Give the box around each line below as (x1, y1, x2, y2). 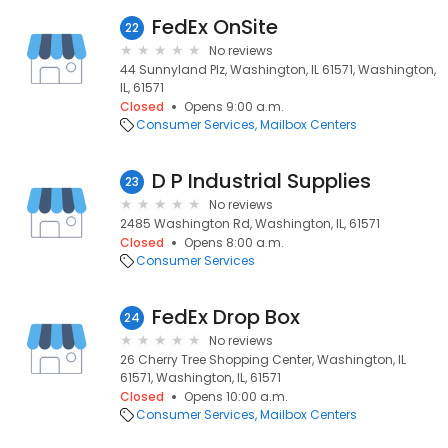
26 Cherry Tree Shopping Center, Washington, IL (120, 351, 406, 368)
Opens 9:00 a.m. (184, 98, 284, 115)
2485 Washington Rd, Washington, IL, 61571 (120, 215, 380, 232)
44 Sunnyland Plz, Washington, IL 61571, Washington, (120, 61, 436, 78)
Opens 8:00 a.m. (184, 234, 284, 251)
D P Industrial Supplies (152, 167, 371, 195)
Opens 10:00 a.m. (184, 388, 288, 405)
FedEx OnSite (152, 13, 278, 41)
